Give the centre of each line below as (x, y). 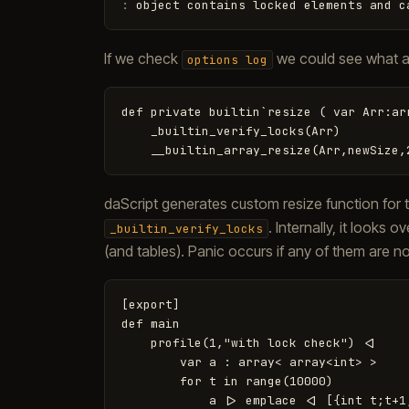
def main (151, 324)
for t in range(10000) (227, 381)
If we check (143, 58)
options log (227, 60)
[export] (151, 304)
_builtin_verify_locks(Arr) (231, 131)
